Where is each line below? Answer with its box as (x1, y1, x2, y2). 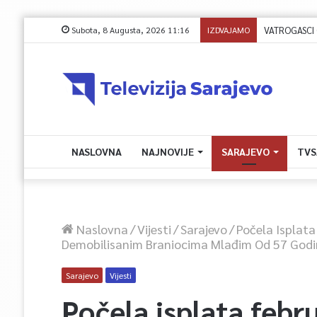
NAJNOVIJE (141, 145, 194, 158)
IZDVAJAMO (207, 24, 250, 35)
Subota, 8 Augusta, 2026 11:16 (69, 24, 190, 35)
